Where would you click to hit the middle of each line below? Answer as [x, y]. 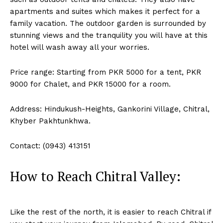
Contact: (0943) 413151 [50, 146]
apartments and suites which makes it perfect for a [105, 12]
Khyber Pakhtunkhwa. [50, 121]
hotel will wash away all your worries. [80, 48]
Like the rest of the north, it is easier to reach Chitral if [111, 212]
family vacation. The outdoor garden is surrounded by [108, 24]
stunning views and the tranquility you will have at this [109, 36]
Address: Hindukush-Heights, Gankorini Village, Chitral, [110, 109]
